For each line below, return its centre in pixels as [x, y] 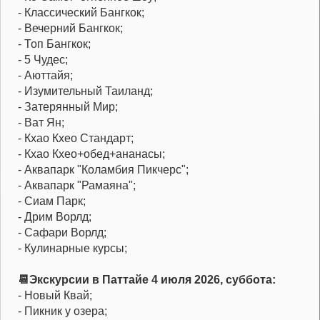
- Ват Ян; [41, 123]
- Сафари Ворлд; [62, 233]
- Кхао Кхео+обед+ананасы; [91, 154]
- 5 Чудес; [43, 60]
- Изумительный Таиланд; [85, 91]
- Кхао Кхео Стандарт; [76, 139]
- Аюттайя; [45, 76]
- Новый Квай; [55, 296]
